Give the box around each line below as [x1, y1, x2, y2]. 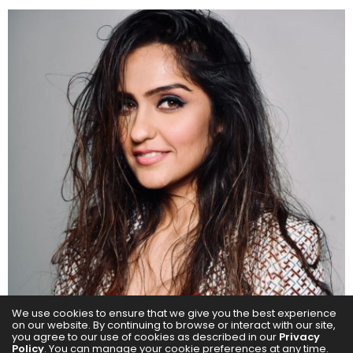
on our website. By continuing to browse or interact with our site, [12, 317, 336, 333]
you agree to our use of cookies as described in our [12, 329, 279, 344]
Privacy [279, 329, 320, 344]
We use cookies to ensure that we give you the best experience [12, 305, 336, 321]
